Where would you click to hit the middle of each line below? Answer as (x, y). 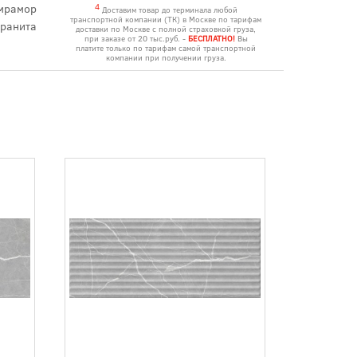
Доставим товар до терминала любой (168, 10)
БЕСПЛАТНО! (211, 39)
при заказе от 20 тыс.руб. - (136, 39)
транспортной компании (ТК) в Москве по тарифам (166, 20)
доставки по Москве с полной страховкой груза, (166, 29)
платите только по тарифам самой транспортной (166, 48)
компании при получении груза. (166, 58)
